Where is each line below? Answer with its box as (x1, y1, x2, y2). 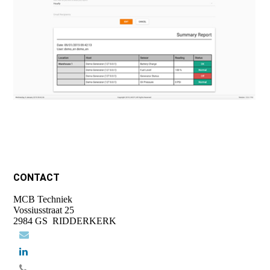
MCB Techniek (13, 194, 73, 204)
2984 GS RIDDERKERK (13, 216, 117, 226)
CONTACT (13, 172, 60, 183)
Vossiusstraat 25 (13, 205, 75, 215)
